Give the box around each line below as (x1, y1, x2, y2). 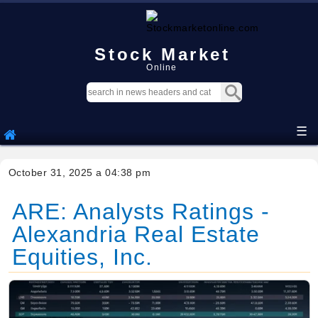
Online (146, 62, 177, 72)
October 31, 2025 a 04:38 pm (8, 167, 150, 178)
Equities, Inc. (11, 244, 153, 270)
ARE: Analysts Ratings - (11, 199, 270, 224)
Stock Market (94, 45, 231, 64)
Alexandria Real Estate (11, 221, 260, 247)
